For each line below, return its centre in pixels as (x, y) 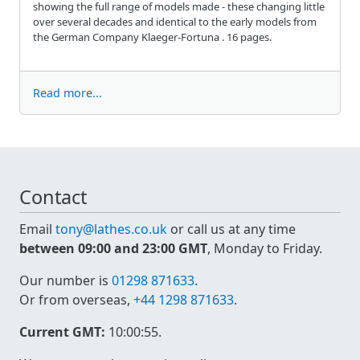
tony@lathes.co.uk (111, 229)
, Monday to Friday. (265, 249)
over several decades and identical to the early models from (175, 21)
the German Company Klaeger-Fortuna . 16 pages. (152, 37)
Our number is (65, 281)
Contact (53, 196)
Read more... (67, 92)
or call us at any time (231, 229)
